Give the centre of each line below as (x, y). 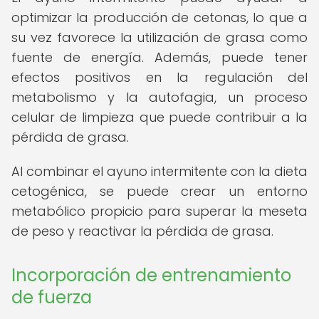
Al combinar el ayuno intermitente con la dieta (159, 171)
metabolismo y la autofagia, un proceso (159, 97)
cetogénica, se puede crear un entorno (159, 191)
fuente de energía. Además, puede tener (159, 57)
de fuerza (52, 297)
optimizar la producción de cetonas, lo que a (159, 17)
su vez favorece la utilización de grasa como (159, 37)
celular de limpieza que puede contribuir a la (159, 117)
